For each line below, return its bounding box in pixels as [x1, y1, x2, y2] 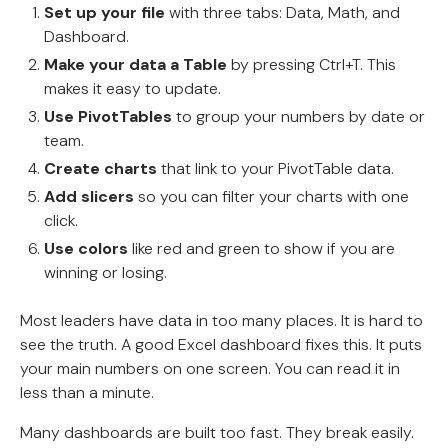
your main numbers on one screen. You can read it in [20, 357, 400, 379]
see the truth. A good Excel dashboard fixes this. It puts [20, 333, 422, 355]
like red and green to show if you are [128, 237, 395, 259]
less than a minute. [20, 381, 154, 403]
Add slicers [44, 185, 134, 207]
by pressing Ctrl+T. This [227, 53, 396, 75]
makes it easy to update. [44, 77, 221, 99]
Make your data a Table [44, 53, 227, 75]
